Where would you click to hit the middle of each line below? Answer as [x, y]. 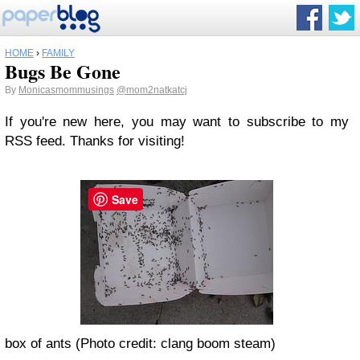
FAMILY [58, 53]
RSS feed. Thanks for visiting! [95, 141]
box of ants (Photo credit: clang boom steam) [140, 344]
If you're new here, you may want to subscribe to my [177, 122]
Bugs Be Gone [63, 71]
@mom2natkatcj [152, 90]
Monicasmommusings [66, 90]
